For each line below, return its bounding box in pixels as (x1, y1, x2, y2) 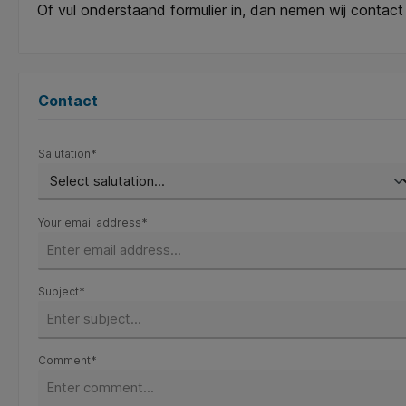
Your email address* (38, 216, 148, 229)
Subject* (38, 285, 85, 298)
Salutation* (38, 147, 97, 160)
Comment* (38, 353, 97, 367)
